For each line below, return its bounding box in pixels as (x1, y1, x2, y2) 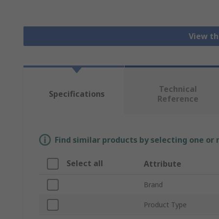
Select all (66, 158, 103, 169)
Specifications (48, 88, 105, 100)
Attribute (144, 158, 181, 170)
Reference (157, 93, 198, 105)
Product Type (144, 200, 187, 210)
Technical (158, 84, 197, 95)
